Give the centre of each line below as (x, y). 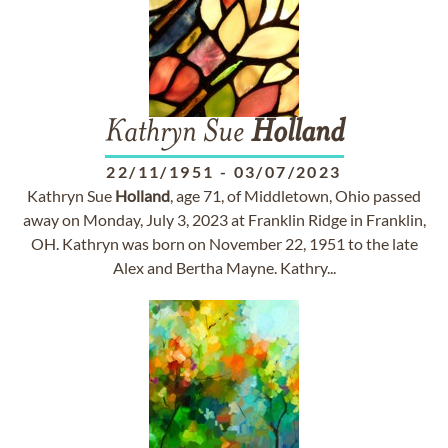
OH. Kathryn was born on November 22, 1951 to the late (224, 243)
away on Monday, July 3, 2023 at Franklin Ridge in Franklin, (224, 219)
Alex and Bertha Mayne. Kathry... (224, 267)
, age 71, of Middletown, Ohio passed (295, 195)
